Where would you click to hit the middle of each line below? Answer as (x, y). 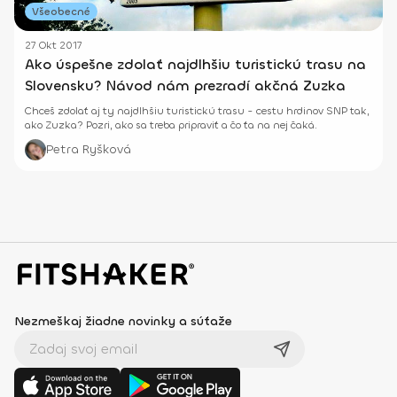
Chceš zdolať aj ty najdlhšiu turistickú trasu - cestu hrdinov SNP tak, (197, 111)
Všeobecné (61, 12)
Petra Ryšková (89, 150)
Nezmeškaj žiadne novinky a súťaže (123, 322)
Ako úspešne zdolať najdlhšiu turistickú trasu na (195, 65)
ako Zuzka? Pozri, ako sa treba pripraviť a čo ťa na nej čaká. (171, 125)
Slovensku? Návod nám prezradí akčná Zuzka (185, 86)
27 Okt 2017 (54, 46)
